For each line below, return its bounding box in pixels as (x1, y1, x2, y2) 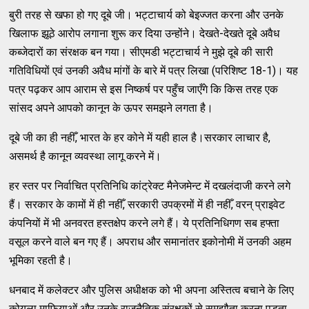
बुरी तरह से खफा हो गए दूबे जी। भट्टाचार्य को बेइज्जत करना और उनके (9, 8, 284, 21)
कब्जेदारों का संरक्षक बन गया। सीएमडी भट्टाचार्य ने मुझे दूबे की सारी (9, 45, 274, 59)
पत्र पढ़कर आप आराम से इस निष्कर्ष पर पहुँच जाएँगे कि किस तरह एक (9, 82, 279, 96)
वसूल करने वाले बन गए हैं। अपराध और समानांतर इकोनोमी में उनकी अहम (9, 235, 292, 248)
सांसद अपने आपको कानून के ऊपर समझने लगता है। (9, 101, 214, 114)
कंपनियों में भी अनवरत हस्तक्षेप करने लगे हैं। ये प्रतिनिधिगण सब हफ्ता (9, 216, 280, 230)
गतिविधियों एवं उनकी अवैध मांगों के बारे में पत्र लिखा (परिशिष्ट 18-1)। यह (9, 63, 299, 77)
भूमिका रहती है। (9, 253, 73, 267)
